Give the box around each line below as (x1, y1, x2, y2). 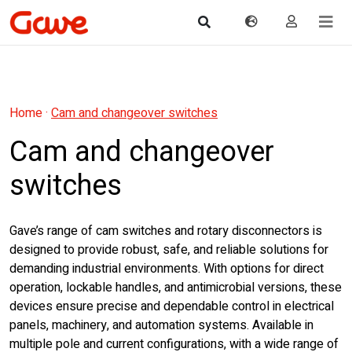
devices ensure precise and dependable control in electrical (9, 297, 334, 316)
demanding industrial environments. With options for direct (9, 259, 324, 278)
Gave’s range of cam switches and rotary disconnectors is (9, 222, 322, 240)
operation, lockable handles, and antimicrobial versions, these (9, 278, 342, 297)
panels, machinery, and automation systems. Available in (9, 316, 313, 335)
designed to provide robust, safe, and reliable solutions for (9, 240, 328, 259)
